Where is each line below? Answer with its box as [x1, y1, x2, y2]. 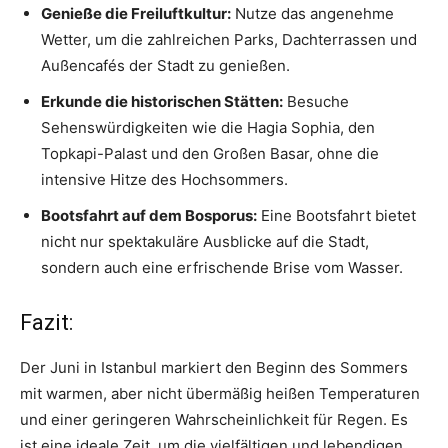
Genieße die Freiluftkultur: [41, 4, 231, 24]
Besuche [283, 92, 349, 112]
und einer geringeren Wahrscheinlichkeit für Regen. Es [20, 410, 408, 430]
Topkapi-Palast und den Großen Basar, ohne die [41, 144, 379, 164]
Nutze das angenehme [231, 4, 394, 24]
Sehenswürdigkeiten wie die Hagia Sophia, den [41, 118, 375, 138]
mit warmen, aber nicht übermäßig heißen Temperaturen [20, 384, 420, 404]
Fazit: [20, 310, 73, 336]
